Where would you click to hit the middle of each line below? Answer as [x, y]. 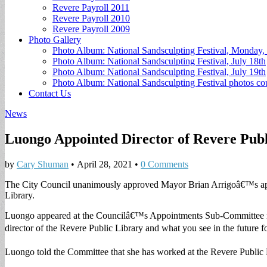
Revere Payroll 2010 [91, 18]
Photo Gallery [55, 40]
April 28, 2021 [105, 164]
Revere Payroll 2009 [91, 29]
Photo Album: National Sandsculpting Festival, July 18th [159, 61]
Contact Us [50, 93]
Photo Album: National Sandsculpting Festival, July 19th [159, 72]
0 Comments [164, 164]
